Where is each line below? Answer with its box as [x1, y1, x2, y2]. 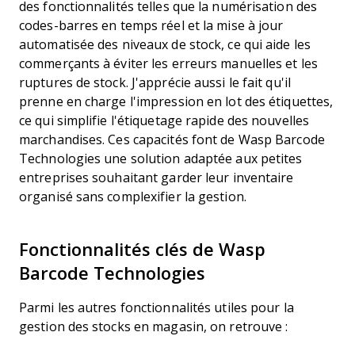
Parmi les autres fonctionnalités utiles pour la [19, 301, 294, 315]
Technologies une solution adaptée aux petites [19, 152, 303, 166]
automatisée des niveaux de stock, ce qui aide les [19, 38, 311, 52]
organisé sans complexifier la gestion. [19, 190, 246, 204]
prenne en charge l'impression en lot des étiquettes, [19, 95, 334, 109]
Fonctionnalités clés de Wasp [19, 240, 265, 260]
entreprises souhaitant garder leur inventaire [19, 171, 294, 185]
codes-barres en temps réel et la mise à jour [19, 19, 284, 32]
